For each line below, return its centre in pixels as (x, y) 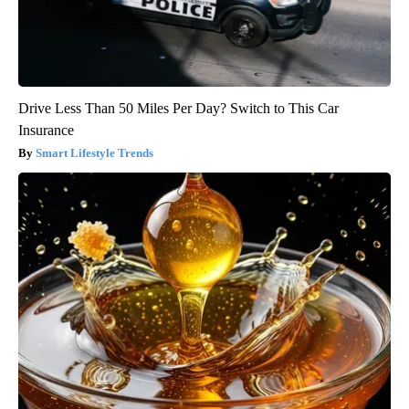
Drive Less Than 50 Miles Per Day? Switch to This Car (178, 108)
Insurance (46, 130)
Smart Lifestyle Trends (94, 152)
